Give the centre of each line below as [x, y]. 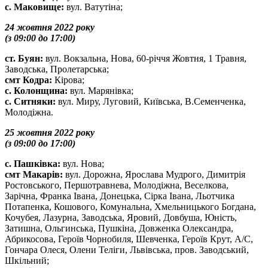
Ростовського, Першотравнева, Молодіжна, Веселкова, [117, 185]
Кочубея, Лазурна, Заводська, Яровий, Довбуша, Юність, [121, 217]
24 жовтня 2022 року [50, 27]
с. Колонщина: [36, 91]
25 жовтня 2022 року [50, 133]
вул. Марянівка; [100, 91]
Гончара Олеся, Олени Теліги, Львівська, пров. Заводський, [127, 250]
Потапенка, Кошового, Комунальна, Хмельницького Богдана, [130, 207]
